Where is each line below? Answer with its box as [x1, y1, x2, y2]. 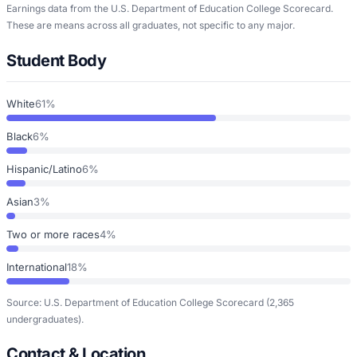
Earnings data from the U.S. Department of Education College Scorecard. [6, 2, 333, 14]
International [6, 260, 67, 273]
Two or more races [6, 227, 100, 241]
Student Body [6, 50, 106, 70]
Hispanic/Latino [6, 162, 82, 175]
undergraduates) [6, 312, 81, 325]
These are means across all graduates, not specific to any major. [6, 18, 295, 31]
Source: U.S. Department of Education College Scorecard [6, 296, 264, 308]
